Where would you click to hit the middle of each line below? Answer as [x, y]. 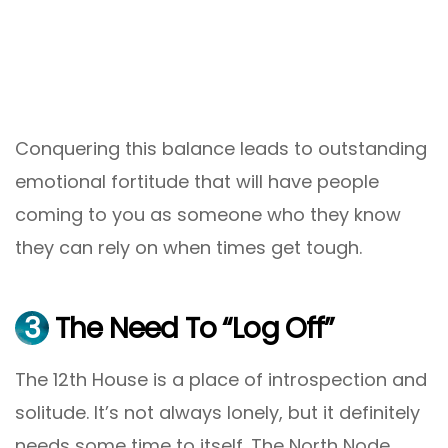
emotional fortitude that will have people [197, 182]
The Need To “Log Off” [192, 329]
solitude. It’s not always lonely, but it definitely [217, 412]
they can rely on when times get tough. [188, 248]
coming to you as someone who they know [208, 215]
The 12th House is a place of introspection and [221, 379]
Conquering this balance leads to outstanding [221, 149]
